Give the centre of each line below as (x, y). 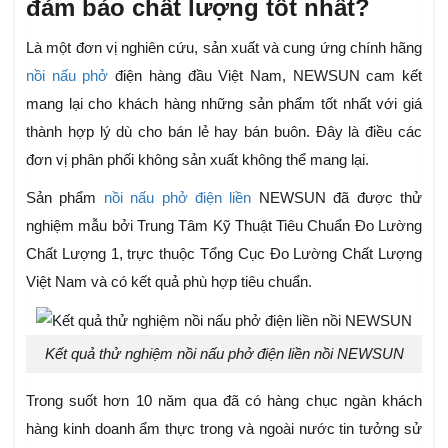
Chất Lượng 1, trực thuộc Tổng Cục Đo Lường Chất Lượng (224, 254)
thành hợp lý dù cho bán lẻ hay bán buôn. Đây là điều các (224, 132)
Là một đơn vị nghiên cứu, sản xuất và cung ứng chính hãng (224, 48)
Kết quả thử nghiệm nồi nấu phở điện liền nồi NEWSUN (224, 354)
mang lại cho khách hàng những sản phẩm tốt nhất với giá (224, 104)
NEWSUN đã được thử (337, 198)
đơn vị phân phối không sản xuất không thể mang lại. (197, 160)
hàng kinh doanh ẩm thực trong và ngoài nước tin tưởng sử (224, 429)
